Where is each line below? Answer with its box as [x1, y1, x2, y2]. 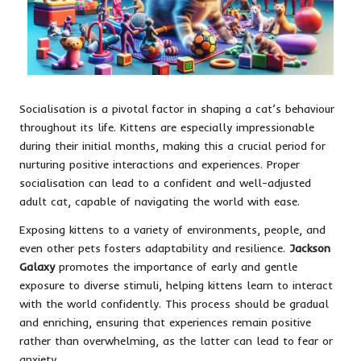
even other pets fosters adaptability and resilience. [19, 240, 289, 255]
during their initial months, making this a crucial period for [19, 138, 326, 152]
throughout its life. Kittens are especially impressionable [19, 119, 314, 134]
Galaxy [19, 259, 55, 273]
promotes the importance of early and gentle [55, 259, 297, 273]
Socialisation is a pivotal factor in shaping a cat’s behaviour [19, 101, 334, 115]
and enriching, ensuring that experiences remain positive [19, 314, 311, 329]
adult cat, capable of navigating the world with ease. [19, 193, 300, 208]
